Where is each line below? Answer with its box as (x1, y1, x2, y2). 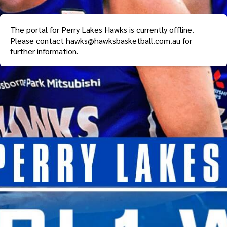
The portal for (10, 24, 61, 35)
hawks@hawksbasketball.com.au (66, 34, 180, 46)
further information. (10, 45, 79, 56)
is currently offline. (127, 24, 194, 35)
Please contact (10, 34, 66, 46)
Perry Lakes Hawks (61, 24, 127, 35)
